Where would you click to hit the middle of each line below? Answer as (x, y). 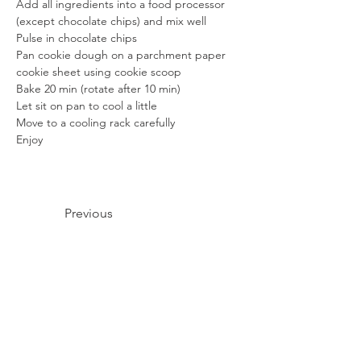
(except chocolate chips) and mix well (111, 21)
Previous (89, 213)
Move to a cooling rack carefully (95, 122)
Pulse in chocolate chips (77, 38)
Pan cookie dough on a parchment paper (122, 55)
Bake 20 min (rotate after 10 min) (98, 89)
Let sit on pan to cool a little (87, 106)
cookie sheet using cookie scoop (99, 72)
